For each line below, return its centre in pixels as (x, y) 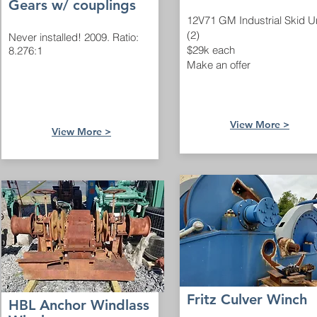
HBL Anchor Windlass (79, 305)
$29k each (211, 50)
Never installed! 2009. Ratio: (74, 37)
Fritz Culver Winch (247, 299)
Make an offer (219, 65)
